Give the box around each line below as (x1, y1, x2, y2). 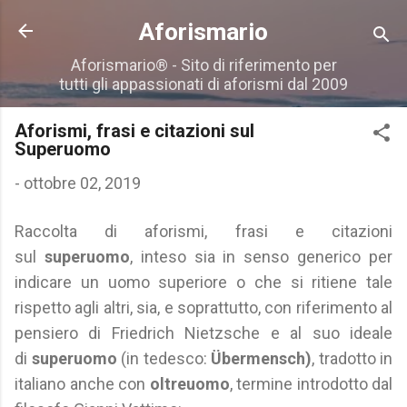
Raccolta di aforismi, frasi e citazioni (15, 222, 392, 241)
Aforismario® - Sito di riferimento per (70, 55, 337, 74)
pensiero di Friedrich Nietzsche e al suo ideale (15, 323, 392, 342)
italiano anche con (15, 374, 150, 393)
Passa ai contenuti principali (103, 13, 304, 32)
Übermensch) (211, 349, 312, 368)
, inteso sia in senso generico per (129, 247, 393, 266)
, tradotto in (312, 349, 392, 368)
